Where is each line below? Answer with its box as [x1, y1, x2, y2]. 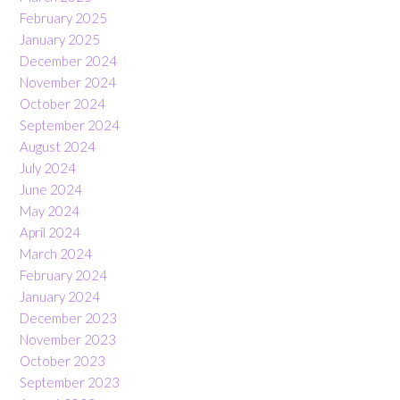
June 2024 [20, 180, 82, 197]
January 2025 [20, 30, 100, 47]
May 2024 [20, 202, 79, 219]
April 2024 [20, 223, 80, 240]
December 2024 [20, 52, 117, 69]
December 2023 [20, 309, 117, 326]
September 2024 [20, 116, 120, 133]
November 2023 [20, 330, 116, 347]
